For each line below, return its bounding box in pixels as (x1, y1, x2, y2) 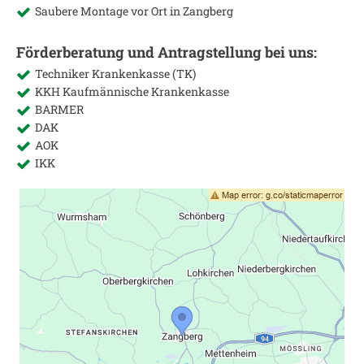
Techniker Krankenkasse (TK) (35, 66, 196, 81)
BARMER (35, 102, 84, 117)
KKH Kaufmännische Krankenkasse (35, 84, 229, 99)
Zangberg (183, 3, 233, 19)
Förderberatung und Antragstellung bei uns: (16, 42, 317, 62)
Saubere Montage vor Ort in (35, 3, 183, 19)
